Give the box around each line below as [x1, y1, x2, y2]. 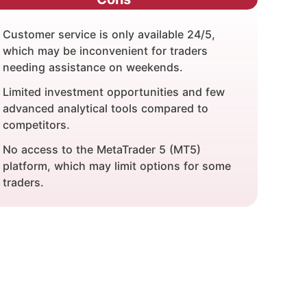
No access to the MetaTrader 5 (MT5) [3, 143, 201, 156]
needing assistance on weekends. [3, 60, 183, 74]
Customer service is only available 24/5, [3, 27, 215, 41]
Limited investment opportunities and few [3, 85, 225, 99]
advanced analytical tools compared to [3, 101, 208, 115]
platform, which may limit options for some [3, 159, 231, 173]
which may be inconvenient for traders [3, 44, 208, 58]
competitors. [3, 118, 70, 132]
